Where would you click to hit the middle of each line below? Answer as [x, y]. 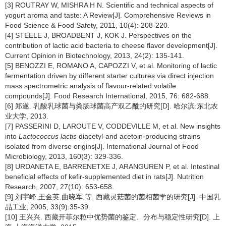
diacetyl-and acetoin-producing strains [138, 136]
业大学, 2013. [27, 116]
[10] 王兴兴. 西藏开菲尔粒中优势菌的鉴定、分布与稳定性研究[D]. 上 [112, 217]
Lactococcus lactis [48, 136]
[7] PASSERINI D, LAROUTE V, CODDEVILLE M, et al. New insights [113, 126]
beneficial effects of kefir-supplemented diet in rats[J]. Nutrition [104, 177]
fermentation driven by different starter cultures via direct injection [109, 76]
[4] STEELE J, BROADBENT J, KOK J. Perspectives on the [98, 35]
